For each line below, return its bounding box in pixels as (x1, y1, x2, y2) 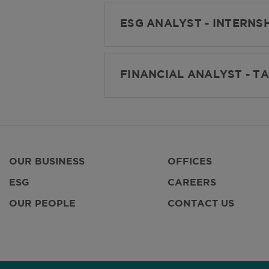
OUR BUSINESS (9, 157, 85, 167)
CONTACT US (168, 199, 234, 209)
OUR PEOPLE (9, 199, 76, 209)
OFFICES (168, 157, 212, 167)
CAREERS (168, 178, 216, 188)
